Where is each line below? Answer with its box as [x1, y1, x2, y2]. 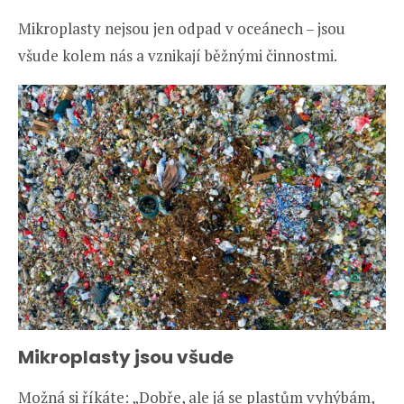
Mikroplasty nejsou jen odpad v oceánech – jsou [18, 17, 345, 39]
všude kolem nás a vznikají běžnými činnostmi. [18, 44, 337, 66]
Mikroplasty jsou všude [18, 344, 234, 370]
